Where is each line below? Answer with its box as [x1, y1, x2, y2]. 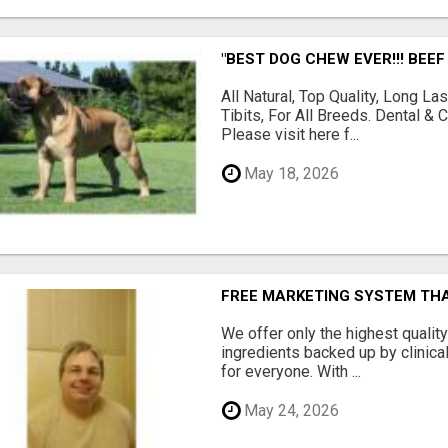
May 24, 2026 [240, 400, 340, 420]
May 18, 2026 [240, 163, 340, 183]
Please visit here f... [221, 125, 360, 145]
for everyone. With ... [221, 362, 362, 382]
